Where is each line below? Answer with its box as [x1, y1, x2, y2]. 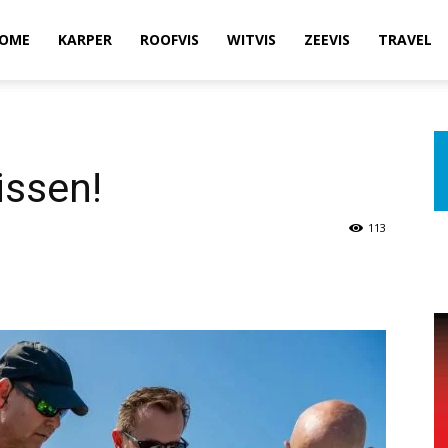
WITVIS [227, 30, 276, 49]
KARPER [58, 30, 112, 49]
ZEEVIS [304, 30, 350, 49]
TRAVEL [378, 30, 432, 49]
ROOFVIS [140, 30, 199, 49]
